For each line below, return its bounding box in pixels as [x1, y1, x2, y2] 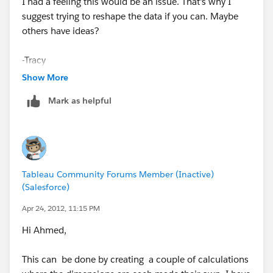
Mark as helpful [48, 94, 112, 106]
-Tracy [22, 54, 46, 66]
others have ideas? [22, 24, 99, 37]
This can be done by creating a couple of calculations [22, 253, 249, 265]
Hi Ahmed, [22, 224, 66, 236]
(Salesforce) [22, 181, 69, 193]
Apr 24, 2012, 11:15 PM [22, 202, 100, 213]
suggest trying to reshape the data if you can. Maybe [22, 10, 238, 22]
